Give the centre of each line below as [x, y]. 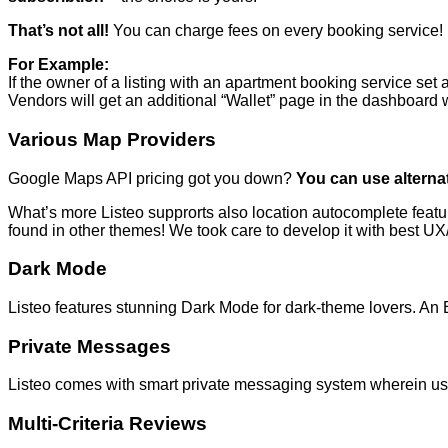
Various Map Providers [112, 139]
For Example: [58, 65]
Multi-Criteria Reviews [107, 424]
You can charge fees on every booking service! [276, 31]
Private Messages [89, 346]
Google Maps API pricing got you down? [152, 178]
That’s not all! [58, 31]
